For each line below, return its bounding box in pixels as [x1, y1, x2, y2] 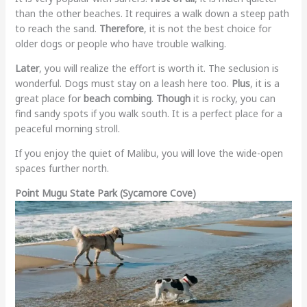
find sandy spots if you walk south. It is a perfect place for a [14, 106, 282, 120]
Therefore [99, 21, 144, 35]
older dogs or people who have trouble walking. [14, 36, 226, 50]
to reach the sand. [14, 21, 99, 35]
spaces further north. [14, 161, 109, 175]
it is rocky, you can [190, 91, 275, 105]
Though [156, 91, 191, 105]
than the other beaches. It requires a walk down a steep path [14, 6, 289, 20]
